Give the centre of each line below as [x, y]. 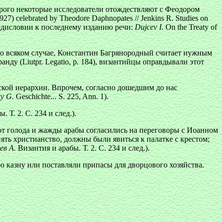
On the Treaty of [190, 27]
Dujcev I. [149, 27]
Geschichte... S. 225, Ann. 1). [61, 96]
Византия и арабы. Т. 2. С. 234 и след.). [83, 148]
